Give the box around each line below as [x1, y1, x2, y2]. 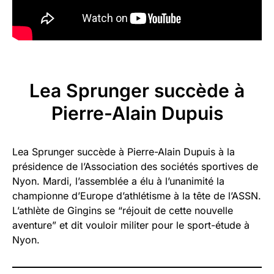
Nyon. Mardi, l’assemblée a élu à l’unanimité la [12, 174, 224, 187]
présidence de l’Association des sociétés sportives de [12, 160, 258, 172]
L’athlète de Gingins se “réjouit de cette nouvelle [12, 204, 233, 217]
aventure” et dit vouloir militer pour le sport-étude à [12, 218, 250, 231]
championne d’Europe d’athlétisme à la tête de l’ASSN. [12, 189, 261, 202]
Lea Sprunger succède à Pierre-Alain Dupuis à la [12, 145, 235, 158]
